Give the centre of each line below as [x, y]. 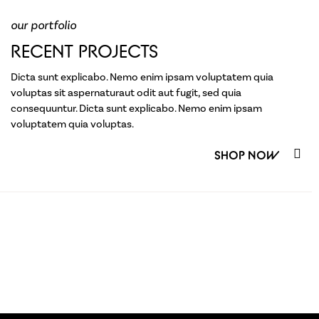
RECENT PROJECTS [84, 51]
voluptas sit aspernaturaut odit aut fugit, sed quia [126, 93]
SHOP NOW [247, 155]
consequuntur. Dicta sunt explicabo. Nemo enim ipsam [136, 109]
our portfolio [43, 25]
